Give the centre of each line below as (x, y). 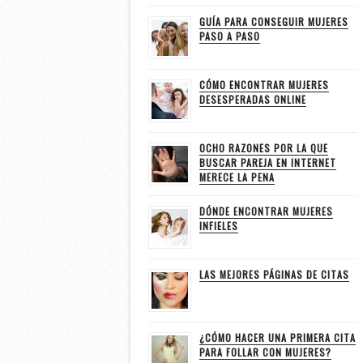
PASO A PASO (229, 36)
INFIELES (218, 226)
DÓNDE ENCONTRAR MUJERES (266, 211)
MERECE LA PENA (237, 177)
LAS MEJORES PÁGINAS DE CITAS (274, 275)
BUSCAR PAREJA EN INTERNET (267, 163)
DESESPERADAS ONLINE (252, 100)
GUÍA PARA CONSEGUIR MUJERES (273, 22)
